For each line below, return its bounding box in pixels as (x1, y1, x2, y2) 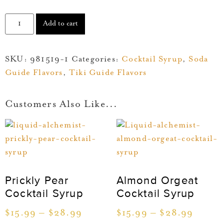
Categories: (71, 54, 122, 64)
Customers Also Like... (5, 99, 118, 110)
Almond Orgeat (116, 173, 198, 187)
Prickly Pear (5, 173, 69, 187)
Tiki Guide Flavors (69, 68, 147, 77)
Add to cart (43, 19, 78, 28)
